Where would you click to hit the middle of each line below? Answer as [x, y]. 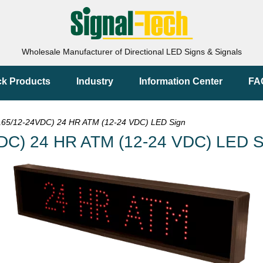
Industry [95, 81]
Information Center [181, 81]
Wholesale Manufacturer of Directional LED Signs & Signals [131, 52]
